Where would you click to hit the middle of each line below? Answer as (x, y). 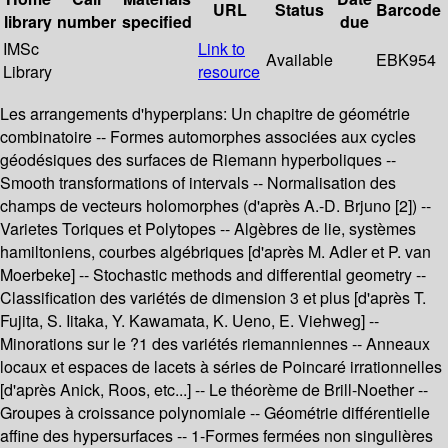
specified (157, 22)
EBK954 (406, 60)
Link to (221, 49)
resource (229, 72)
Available (299, 60)
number (86, 22)
